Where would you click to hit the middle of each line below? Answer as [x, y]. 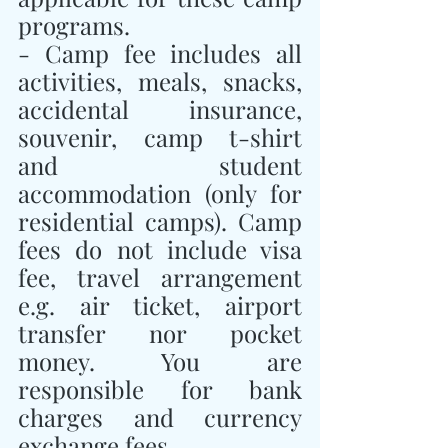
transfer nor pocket [160, 332]
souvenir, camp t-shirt [160, 136]
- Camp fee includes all [160, 52]
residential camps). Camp [160, 220]
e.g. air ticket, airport [160, 304]
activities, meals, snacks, [160, 80]
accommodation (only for [160, 192]
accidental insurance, [160, 108]
